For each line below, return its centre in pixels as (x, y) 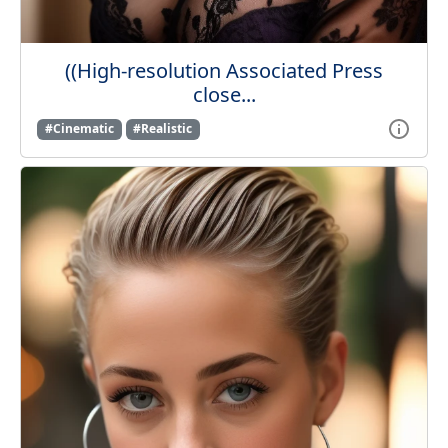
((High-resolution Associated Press (224, 71)
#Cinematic (79, 129)
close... (224, 95)
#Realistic (163, 129)
